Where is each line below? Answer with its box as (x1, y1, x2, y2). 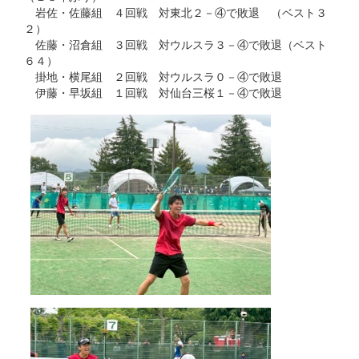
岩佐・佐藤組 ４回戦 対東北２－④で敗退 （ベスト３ (24, 3, 327, 20)
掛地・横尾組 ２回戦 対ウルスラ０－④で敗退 (24, 67, 282, 84)
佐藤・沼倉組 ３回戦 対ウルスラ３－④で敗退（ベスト (24, 35, 327, 52)
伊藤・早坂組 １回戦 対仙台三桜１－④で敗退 (24, 83, 282, 100)
